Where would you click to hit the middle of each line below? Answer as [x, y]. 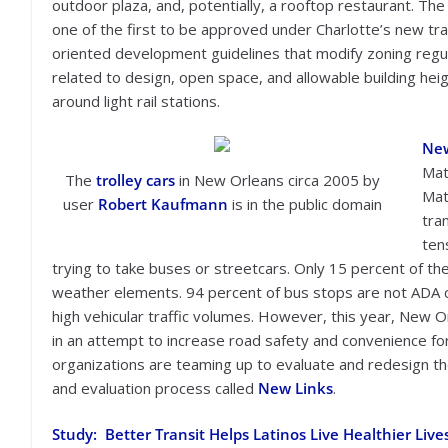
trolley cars [135, 179]
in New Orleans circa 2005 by [277, 179]
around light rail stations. [136, 101]
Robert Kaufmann [162, 203]
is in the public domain [304, 203]
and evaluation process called [155, 387]
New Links [295, 387]
